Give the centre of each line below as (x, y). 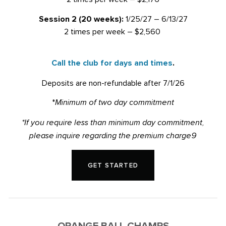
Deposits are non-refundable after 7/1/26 (113, 82)
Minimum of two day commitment (115, 103)
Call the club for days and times (112, 63)
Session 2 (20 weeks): (81, 19)
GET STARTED (113, 165)
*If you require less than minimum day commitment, (113, 123)
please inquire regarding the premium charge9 (113, 136)
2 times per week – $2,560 (113, 31)
